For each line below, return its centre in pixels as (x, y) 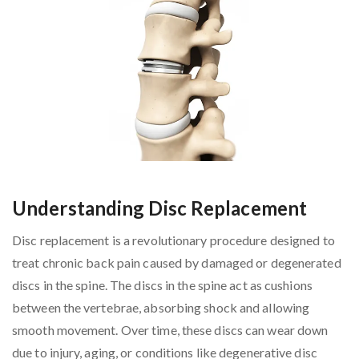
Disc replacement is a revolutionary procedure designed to (173, 240)
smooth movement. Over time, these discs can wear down (170, 330)
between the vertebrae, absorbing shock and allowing (161, 308)
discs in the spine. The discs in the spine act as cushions (162, 285)
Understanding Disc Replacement (159, 208)
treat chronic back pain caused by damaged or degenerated (177, 263)
